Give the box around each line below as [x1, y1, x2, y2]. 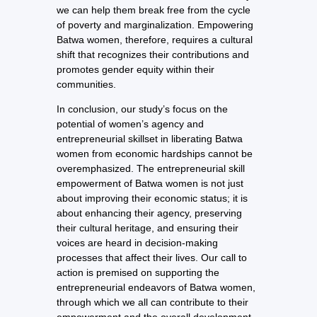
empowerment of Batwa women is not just [57, 178, 243, 190]
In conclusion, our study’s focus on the [57, 103, 228, 115]
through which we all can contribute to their [57, 296, 248, 309]
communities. [57, 78, 116, 90]
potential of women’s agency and [57, 118, 204, 130]
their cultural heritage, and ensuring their [57, 222, 238, 234]
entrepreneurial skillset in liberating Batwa [57, 133, 243, 145]
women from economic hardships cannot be [57, 148, 253, 160]
